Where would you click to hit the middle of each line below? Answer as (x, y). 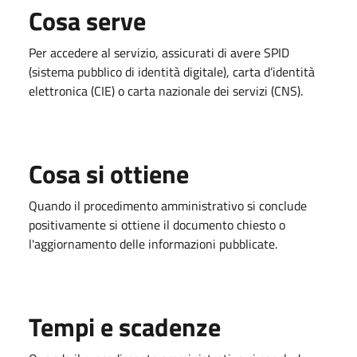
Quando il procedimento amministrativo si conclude (168, 206)
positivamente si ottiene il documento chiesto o (157, 225)
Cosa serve (87, 21)
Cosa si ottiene (109, 174)
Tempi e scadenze (125, 327)
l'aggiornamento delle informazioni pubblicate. (153, 244)
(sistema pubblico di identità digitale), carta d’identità (172, 72)
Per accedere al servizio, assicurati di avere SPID (159, 53)
